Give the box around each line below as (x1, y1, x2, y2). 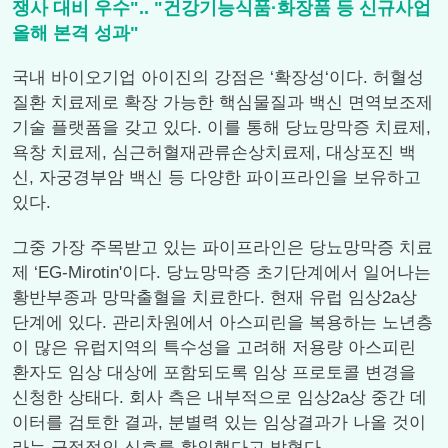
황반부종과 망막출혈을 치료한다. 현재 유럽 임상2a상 (12, 288, 417, 307)
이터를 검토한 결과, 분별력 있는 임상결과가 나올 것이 (12, 413, 426, 432)
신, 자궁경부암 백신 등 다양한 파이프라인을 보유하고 (12, 168, 421, 187)
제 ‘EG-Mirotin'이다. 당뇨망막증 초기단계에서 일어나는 (12, 263, 431, 282)
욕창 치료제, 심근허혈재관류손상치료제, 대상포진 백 (12, 143, 416, 162)
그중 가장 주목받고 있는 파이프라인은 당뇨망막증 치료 (12, 238, 433, 257)
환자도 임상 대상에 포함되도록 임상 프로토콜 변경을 (12, 363, 416, 382)
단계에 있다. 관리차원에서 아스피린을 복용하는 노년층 (12, 313, 433, 332)
